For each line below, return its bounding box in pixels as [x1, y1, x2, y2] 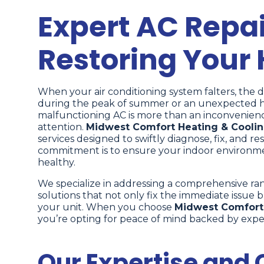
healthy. [38, 157, 75, 169]
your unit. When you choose [38, 202, 174, 213]
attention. [38, 121, 86, 133]
